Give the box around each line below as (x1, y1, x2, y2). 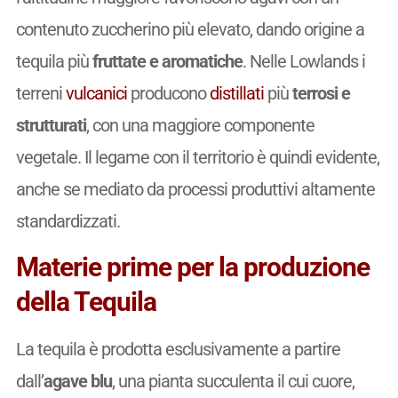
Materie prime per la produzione (15, 251, 370, 283)
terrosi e (291, 82, 350, 104)
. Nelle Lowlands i (242, 50, 365, 72)
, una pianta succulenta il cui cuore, (111, 370, 354, 393)
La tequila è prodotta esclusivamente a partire (15, 338, 340, 361)
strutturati (15, 114, 86, 136)
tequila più (15, 50, 92, 72)
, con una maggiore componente (85, 114, 314, 136)
